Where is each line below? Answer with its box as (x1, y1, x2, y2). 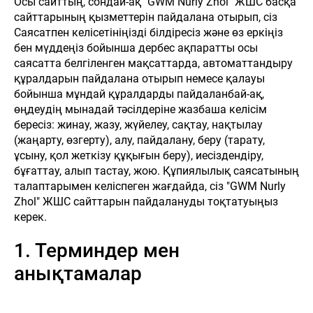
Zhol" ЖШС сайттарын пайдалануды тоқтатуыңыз (14, 195, 278, 208)
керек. (14, 210, 47, 224)
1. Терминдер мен (14, 239, 180, 262)
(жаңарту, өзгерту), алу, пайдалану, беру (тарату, (14, 133, 265, 147)
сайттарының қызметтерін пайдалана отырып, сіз (14, 10, 277, 24)
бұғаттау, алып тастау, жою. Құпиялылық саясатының (14, 164, 299, 177)
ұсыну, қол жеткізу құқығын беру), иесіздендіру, (14, 149, 263, 162)
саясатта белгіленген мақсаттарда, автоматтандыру (14, 57, 293, 70)
